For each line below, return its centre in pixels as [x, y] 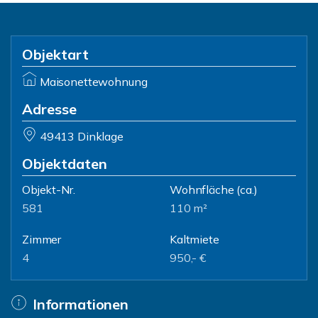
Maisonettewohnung [93, 82]
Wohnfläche [202, 190]
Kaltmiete [194, 239]
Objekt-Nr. [49, 190]
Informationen [80, 304]
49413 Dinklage [81, 136]
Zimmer [42, 239]
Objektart [55, 54]
